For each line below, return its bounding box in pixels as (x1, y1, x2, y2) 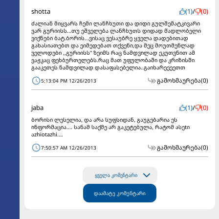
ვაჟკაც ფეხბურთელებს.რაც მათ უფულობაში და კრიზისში (31, 56, 195, 64)
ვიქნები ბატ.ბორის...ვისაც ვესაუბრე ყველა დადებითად (31, 34, 188, 42)
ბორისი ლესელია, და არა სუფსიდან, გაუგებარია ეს (31, 115, 177, 123)
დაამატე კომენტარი (94, 189, 146, 197)
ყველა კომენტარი (94, 172, 137, 178)
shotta (31, 6, 50, 16)
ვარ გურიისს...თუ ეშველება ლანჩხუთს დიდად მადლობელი (31, 26, 201, 34)
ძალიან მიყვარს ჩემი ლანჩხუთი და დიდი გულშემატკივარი (31, 19, 200, 27)
